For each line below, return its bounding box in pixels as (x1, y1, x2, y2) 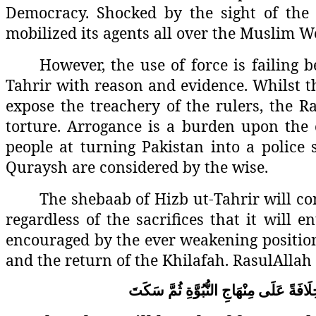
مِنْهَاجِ (221, 282, 255, 300)
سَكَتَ (128, 282, 164, 300)
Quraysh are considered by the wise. (6, 157, 268, 178)
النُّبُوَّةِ (186, 282, 218, 300)
